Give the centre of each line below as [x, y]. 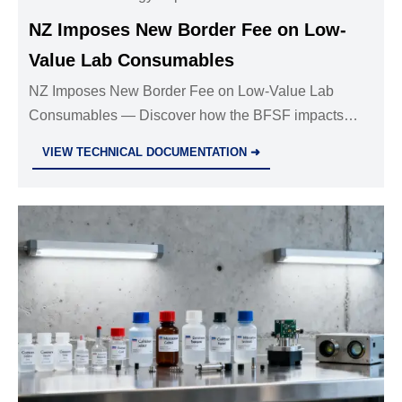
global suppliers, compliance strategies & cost [175, 140]
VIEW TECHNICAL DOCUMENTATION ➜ [152, 153]
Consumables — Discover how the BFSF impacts [187, 116]
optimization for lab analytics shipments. [156, 164]
